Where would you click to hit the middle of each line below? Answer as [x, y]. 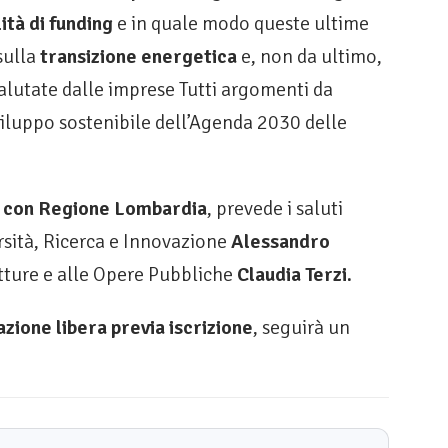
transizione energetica [140, 57]
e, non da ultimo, [311, 57]
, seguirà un [301, 328]
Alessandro [280, 242]
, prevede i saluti [275, 209]
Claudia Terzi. [294, 275]
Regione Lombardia [122, 209]
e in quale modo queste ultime [241, 24]
